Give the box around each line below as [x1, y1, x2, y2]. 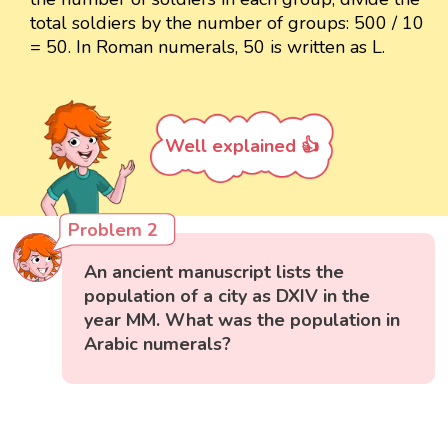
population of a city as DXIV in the [84, 284, 371, 309]
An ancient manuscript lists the [84, 260, 345, 285]
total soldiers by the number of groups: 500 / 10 [30, 10, 424, 35]
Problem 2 [68, 218, 159, 243]
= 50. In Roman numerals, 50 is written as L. [30, 34, 385, 59]
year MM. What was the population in [84, 308, 401, 333]
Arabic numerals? [84, 332, 232, 357]
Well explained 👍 [165, 133, 319, 158]
